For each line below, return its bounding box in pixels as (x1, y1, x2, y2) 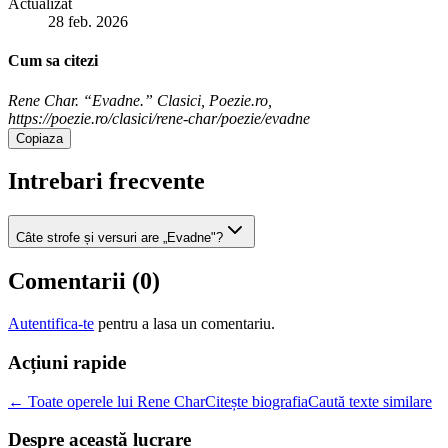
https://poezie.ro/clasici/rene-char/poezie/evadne (8, 109, 310, 127)
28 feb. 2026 (48, 12, 128, 30)
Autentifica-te (8, 315, 94, 333)
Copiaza (16, 130, 63, 146)
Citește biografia (205, 392, 308, 410)
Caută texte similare (308, 392, 432, 410)
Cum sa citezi (8, 52, 98, 70)
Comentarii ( (8, 268, 140, 295)
